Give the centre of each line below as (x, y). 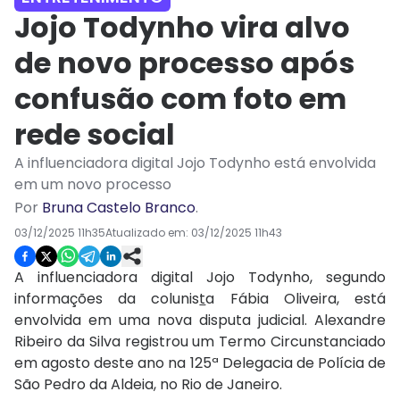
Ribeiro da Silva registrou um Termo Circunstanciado (200, 342)
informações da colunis (107, 299)
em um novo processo (93, 185)
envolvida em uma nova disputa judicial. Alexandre (200, 321)
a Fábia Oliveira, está (296, 299)
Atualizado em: (148, 233)
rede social (95, 135)
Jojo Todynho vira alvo (182, 28)
